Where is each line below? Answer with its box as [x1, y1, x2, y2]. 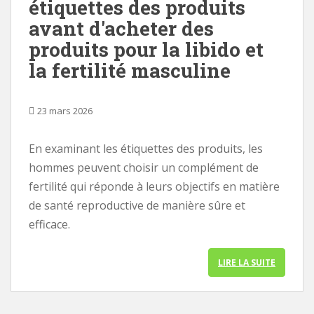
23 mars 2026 [37, 104, 93, 117]
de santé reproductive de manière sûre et [29, 198, 245, 213]
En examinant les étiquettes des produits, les [29, 141, 263, 156]
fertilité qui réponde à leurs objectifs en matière [29, 179, 280, 194]
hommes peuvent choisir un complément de [29, 160, 259, 175]
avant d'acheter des [29, 15, 214, 41]
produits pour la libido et [29, 36, 264, 62]
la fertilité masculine [29, 57, 231, 83]
